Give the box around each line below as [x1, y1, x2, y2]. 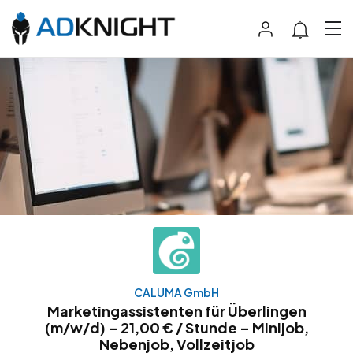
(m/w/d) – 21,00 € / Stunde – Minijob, [44, 318, 309, 336]
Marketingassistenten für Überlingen [46, 301, 307, 320]
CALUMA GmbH [134, 284, 219, 299]
